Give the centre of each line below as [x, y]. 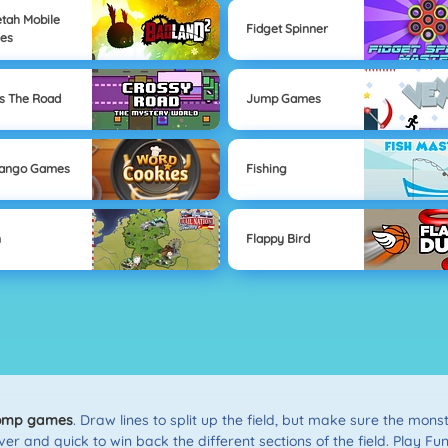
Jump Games [283, 99]
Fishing [266, 169]
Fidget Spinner [286, 29]
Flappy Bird [277, 239]
